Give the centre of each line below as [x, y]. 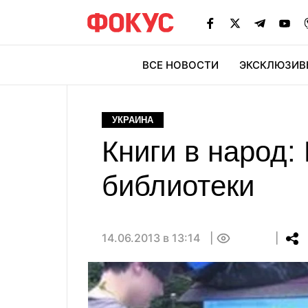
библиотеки [178, 186]
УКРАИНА [133, 120]
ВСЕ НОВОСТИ [180, 65]
